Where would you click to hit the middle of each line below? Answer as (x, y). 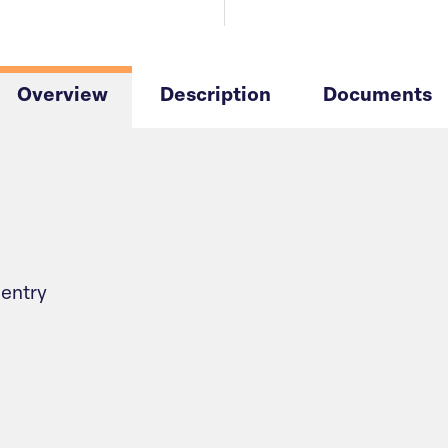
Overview (62, 97)
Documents (377, 97)
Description (215, 97)
